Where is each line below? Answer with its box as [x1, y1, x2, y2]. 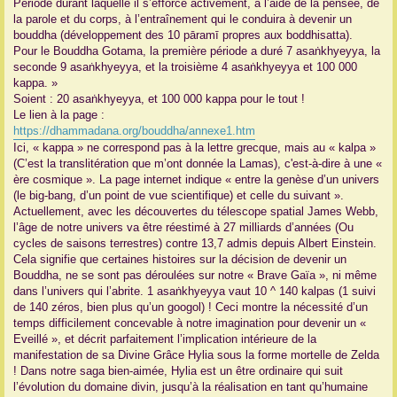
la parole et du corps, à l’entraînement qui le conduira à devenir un [13, 12, 352, 27]
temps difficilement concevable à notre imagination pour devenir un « [13, 316, 366, 331]
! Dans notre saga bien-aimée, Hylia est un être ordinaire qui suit [13, 364, 343, 378]
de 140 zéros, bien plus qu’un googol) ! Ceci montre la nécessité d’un [13, 300, 368, 315]
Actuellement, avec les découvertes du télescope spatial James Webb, [13, 205, 378, 219]
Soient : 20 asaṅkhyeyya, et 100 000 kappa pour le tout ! [13, 92, 305, 106]
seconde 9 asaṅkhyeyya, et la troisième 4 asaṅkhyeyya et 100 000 [13, 60, 357, 74]
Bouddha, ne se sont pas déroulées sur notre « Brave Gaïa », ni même [13, 269, 377, 283]
